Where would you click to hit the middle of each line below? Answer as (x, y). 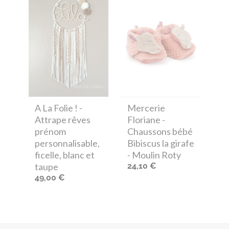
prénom (50, 132)
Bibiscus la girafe (161, 143)
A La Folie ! (56, 108)
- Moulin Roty (154, 155)
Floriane (144, 120)
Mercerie (146, 108)
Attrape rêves (63, 120)
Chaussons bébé (160, 132)
